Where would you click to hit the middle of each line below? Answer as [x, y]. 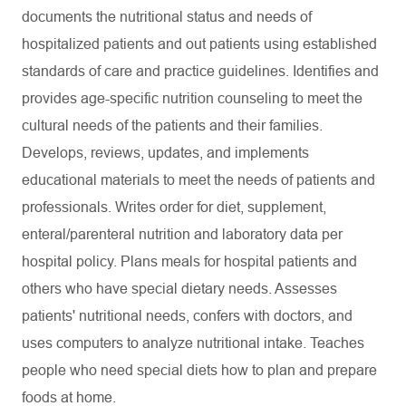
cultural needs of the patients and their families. [172, 126]
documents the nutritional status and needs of [167, 17]
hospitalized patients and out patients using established [199, 44]
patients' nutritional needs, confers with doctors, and [187, 316]
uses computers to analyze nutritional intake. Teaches [193, 343]
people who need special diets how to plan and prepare [199, 370]
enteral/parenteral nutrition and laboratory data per [182, 234]
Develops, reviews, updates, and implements [165, 153]
